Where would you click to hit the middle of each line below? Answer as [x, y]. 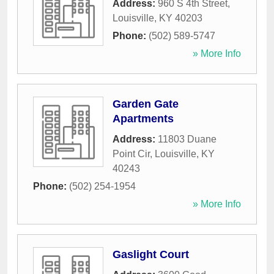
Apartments [143, 119]
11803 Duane [187, 139]
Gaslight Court [151, 255]
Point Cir [131, 154]
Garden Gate [146, 104]
